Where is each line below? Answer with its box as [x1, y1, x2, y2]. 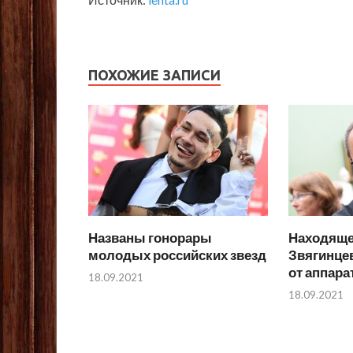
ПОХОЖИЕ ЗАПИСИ [88, 67, 221, 84]
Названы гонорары [88, 229, 212, 246]
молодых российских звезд [88, 246, 266, 263]
